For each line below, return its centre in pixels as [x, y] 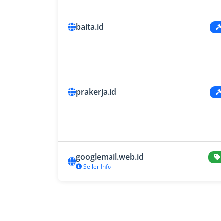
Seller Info [96, 167]
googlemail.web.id [110, 157]
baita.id [90, 27]
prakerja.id [96, 92]
